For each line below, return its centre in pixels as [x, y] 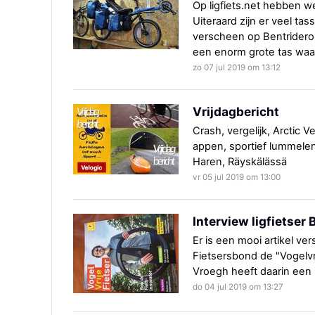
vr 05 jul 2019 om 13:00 [237, 178]
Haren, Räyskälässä [240, 162]
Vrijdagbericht [236, 112]
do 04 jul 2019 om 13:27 [238, 287]
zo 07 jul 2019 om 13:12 [237, 68]
